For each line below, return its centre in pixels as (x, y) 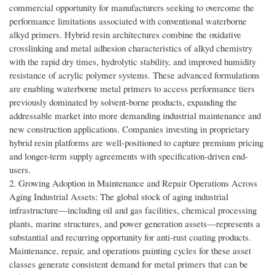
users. (20, 170)
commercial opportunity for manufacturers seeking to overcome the (132, 8)
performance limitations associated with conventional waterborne (128, 21)
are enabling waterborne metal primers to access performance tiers (132, 89)
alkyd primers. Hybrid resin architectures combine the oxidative (125, 35)
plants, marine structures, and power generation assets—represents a (135, 224)
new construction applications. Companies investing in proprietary (129, 129)
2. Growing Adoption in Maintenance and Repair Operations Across (133, 183)
